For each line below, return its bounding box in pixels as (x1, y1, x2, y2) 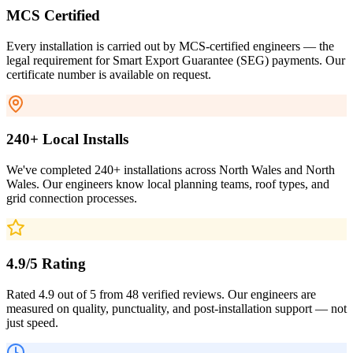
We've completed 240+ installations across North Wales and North (6, 163, 335, 177)
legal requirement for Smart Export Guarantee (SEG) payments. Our (6, 53, 345, 67)
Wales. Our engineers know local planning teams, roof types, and (6, 177, 329, 191)
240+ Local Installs (6, 131, 128, 148)
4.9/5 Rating (6, 255, 86, 272)
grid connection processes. (6, 191, 137, 206)
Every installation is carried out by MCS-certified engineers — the (6, 39, 334, 53)
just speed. (6, 315, 58, 329)
